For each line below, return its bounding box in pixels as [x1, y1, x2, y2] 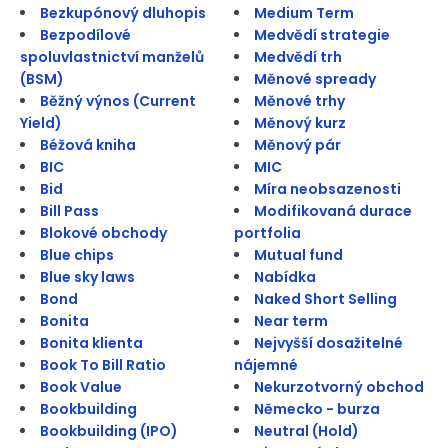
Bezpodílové [40, 24, 131, 45]
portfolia [234, 222, 301, 243]
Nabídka [254, 266, 316, 287]
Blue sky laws [40, 266, 135, 287]
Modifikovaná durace [254, 200, 412, 221]
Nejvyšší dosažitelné [254, 332, 403, 353]
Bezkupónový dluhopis [40, 2, 206, 23]
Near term [254, 310, 328, 331]
